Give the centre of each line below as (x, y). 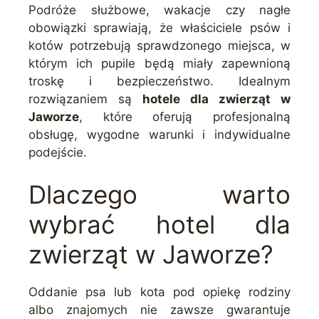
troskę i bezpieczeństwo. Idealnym (159, 81)
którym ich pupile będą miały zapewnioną (159, 63)
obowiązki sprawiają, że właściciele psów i (159, 27)
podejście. (58, 152)
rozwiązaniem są (85, 99)
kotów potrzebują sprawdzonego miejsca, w (159, 45)
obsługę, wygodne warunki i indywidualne (159, 134)
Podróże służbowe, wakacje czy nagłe (159, 10)
